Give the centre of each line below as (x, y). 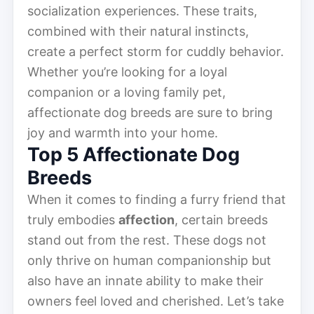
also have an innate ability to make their (145, 280)
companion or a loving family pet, (127, 92)
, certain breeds (221, 219)
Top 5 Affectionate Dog (134, 154)
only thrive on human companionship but (149, 260)
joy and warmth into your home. (123, 132)
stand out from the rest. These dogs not (147, 240)
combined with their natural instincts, (138, 31)
